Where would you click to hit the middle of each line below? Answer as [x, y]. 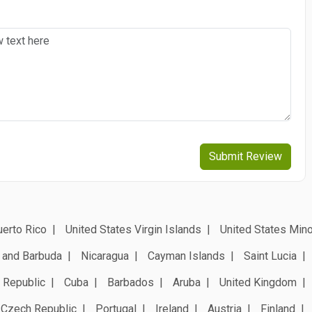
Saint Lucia [270, 256]
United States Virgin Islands [133, 229]
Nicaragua [105, 256]
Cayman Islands [186, 256]
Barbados [131, 282]
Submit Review [245, 156]
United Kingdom [258, 282]
